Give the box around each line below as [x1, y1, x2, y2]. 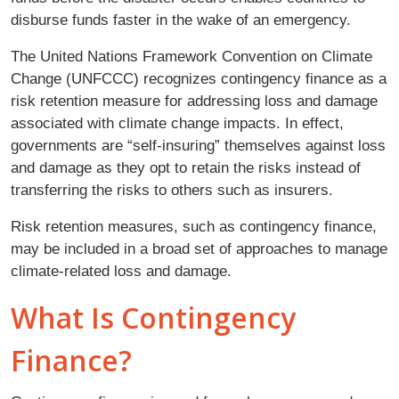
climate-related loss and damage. [11, 262, 232, 281]
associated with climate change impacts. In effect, [11, 114, 344, 133]
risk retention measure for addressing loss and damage [11, 92, 378, 110]
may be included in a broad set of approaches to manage [11, 240, 387, 258]
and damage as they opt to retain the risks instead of [11, 159, 361, 177]
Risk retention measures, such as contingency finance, [11, 217, 377, 236]
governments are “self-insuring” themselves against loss [11, 136, 386, 155]
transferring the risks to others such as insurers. [11, 181, 333, 199]
